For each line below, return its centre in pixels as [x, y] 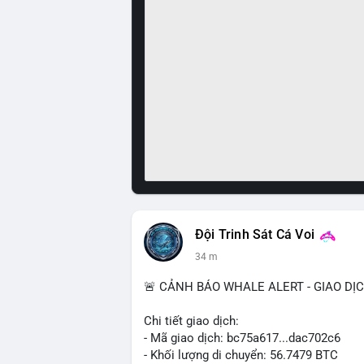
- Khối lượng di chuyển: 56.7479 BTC [241, 355]
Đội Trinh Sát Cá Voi [255, 235]
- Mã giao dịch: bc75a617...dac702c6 [242, 338]
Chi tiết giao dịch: [191, 321]
